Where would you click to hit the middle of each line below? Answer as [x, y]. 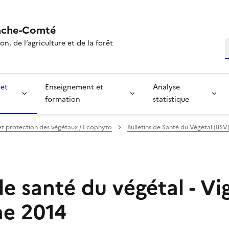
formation [62, 99]
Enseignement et [74, 87]
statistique [171, 99]
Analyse [166, 87]
